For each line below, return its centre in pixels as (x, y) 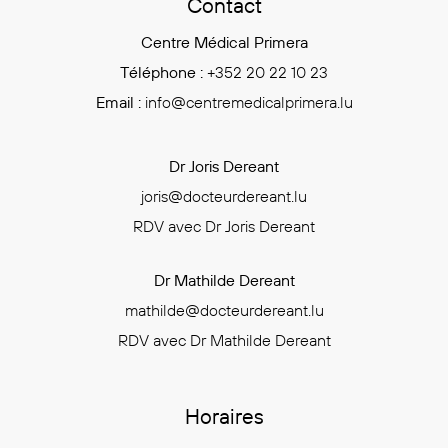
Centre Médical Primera (224, 42)
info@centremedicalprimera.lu (248, 102)
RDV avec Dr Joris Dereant (224, 226)
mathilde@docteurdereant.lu (224, 310)
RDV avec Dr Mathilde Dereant (224, 340)
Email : (118, 102)
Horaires (224, 417)
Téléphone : (161, 72)
